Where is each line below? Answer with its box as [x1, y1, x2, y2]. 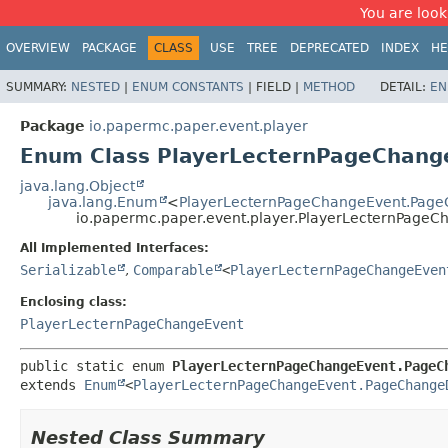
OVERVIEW [6, 41, 70, 55]
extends [20, 376, 84, 393]
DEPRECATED [290, 41, 369, 55]
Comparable [133, 261, 213, 278]
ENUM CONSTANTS [132, 79, 244, 94]
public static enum [20, 357, 172, 374]
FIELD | [256, 79, 303, 94]
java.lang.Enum [48, 193, 158, 210]
